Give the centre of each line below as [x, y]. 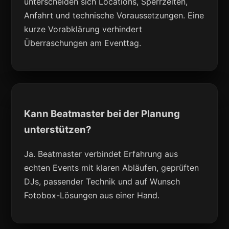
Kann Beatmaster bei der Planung [102, 113]
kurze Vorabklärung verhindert [83, 29]
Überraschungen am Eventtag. [83, 43]
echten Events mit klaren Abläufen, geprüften [112, 167]
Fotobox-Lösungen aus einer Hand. [92, 195]
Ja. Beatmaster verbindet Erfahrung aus [101, 154]
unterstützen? [58, 129]
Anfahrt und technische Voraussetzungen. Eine [114, 16]
